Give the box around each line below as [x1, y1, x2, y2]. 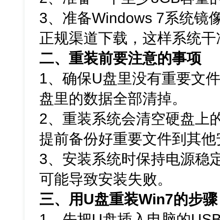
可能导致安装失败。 [39, 171, 172, 188]
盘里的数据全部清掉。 [39, 90, 187, 107]
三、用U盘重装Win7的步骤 [39, 191, 218, 208]
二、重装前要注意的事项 [39, 50, 202, 67]
